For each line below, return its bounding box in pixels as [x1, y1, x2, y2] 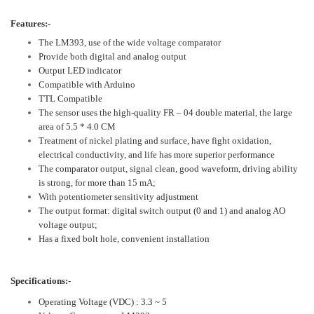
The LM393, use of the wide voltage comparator [39, 36, 221, 48]
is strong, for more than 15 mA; [39, 177, 156, 188]
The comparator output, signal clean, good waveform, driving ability [39, 163, 298, 174]
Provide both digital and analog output [39, 50, 186, 62]
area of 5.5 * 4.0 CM [39, 121, 116, 132]
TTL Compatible [39, 93, 102, 104]
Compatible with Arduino [39, 78, 135, 90]
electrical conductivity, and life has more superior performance [39, 149, 275, 160]
